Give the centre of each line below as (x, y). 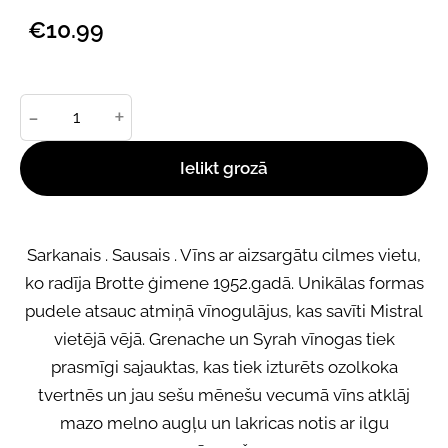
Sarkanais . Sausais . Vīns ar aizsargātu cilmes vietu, (224, 255)
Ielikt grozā (224, 168)
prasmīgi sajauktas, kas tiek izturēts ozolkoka (224, 367)
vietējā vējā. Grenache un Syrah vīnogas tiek (224, 339)
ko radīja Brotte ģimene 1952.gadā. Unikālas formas (224, 283)
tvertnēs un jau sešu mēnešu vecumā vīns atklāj (224, 395)
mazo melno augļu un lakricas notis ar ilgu (224, 423)
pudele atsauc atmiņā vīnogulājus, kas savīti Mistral (224, 311)
